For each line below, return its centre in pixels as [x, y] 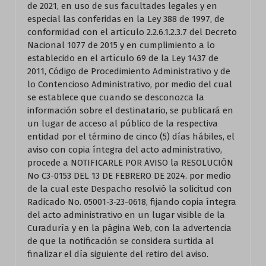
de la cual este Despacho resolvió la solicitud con [130, 189]
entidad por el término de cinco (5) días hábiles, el [131, 137]
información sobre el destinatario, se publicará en [130, 110]
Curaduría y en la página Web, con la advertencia [129, 228]
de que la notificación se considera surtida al [121, 241]
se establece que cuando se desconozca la [116, 97]
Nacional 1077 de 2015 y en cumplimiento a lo [121, 45]
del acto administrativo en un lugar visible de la [126, 215]
